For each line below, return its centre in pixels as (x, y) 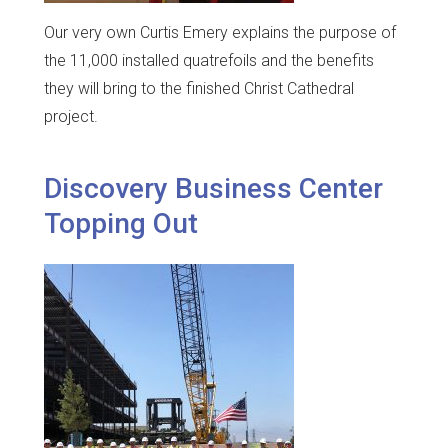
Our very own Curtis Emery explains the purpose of (220, 33)
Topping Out (121, 223)
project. (71, 117)
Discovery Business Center (213, 188)
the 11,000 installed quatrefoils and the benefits (209, 61)
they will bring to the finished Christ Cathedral (199, 89)
